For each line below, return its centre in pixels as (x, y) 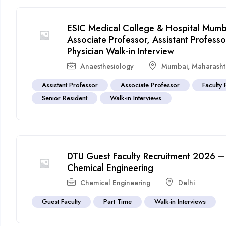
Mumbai (175, 66)
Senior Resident (65, 98)
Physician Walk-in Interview (121, 51)
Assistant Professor (70, 85)
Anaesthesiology (107, 66)
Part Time (118, 201)
